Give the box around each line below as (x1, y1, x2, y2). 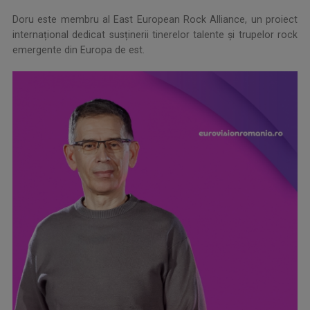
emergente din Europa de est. (12, 44, 145, 56)
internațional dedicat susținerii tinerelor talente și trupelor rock (12, 29, 298, 41)
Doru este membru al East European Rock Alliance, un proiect (12, 14, 298, 26)
